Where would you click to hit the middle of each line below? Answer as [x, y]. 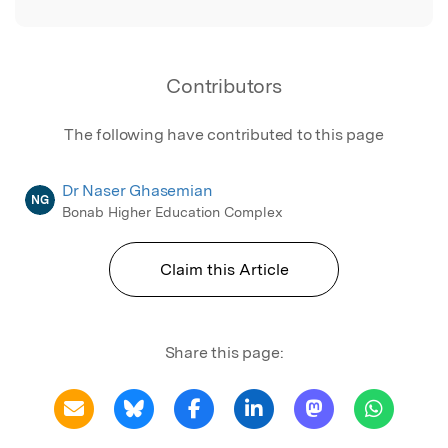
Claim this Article [224, 269]
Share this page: [224, 352]
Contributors [224, 85]
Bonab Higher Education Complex [172, 211]
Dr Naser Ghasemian [137, 190]
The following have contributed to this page [224, 134]
